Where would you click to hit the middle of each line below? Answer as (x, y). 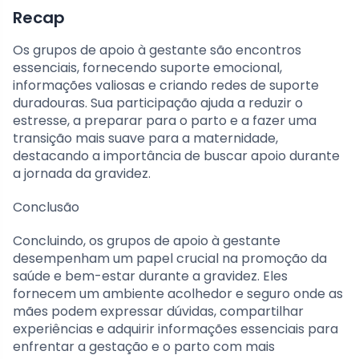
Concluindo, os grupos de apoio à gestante (147, 240)
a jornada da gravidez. (82, 173)
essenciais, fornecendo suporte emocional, (147, 67)
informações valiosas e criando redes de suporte (166, 85)
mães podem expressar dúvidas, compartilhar (158, 311)
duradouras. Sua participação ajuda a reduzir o (158, 103)
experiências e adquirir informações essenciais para (175, 329)
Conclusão (46, 207)
